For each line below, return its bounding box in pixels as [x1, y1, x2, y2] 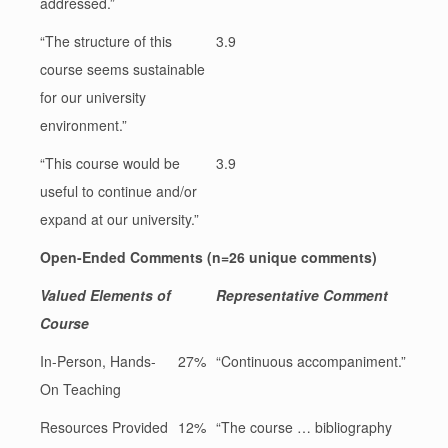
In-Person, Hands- [40, 351, 156, 372]
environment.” [40, 115, 127, 136]
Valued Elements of [40, 285, 171, 306]
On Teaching [40, 379, 121, 400]
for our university [40, 87, 146, 108]
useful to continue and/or [40, 181, 197, 202]
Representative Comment [216, 285, 388, 306]
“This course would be [40, 153, 180, 174]
